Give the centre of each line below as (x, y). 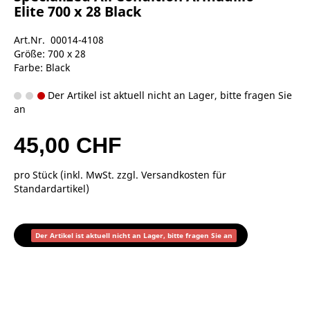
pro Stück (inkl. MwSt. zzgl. (77, 174)
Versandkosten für (184, 174)
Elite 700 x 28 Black (77, 11)
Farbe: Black (42, 67)
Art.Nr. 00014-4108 (59, 39)
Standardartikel (50, 188)
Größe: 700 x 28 (50, 53)
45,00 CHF (68, 145)
